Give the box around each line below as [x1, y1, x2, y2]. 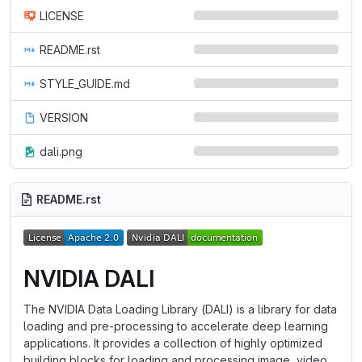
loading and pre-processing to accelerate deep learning [23, 319, 328, 333]
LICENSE [40, 9, 84, 23]
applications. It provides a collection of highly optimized [23, 336, 322, 350]
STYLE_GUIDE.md [40, 77, 130, 90]
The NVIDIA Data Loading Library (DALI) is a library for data [23, 302, 337, 316]
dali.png [40, 145, 82, 158]
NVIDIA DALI [23, 265, 154, 293]
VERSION [40, 111, 88, 124]
